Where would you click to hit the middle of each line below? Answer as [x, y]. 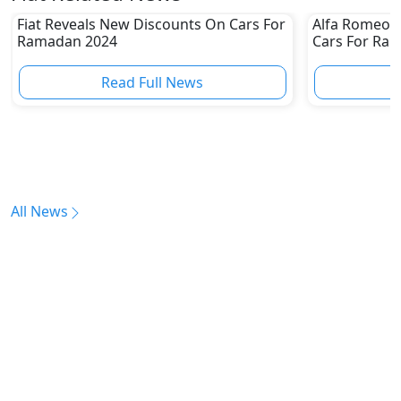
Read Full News [153, 82]
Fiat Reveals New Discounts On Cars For [151, 24]
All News [39, 211]
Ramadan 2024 [67, 41]
